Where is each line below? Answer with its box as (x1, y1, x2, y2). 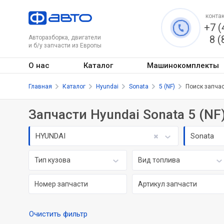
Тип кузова (34, 156, 71, 164)
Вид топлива (137, 156, 180, 164)
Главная (28, 82, 52, 90)
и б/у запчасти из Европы (28, 42, 101, 49)
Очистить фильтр (29, 209, 87, 218)
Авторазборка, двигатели (28, 34, 101, 41)
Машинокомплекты (146, 60, 219, 70)
